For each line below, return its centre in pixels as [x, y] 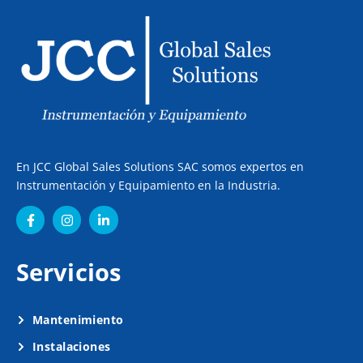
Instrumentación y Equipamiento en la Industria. [148, 186]
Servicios [68, 272]
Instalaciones [72, 347]
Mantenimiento [78, 320]
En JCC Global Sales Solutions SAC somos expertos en [160, 167]
